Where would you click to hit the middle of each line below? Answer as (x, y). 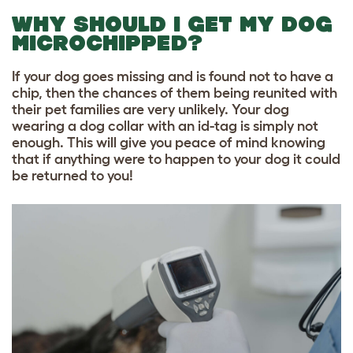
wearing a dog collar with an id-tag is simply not (165, 126)
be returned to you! (72, 176)
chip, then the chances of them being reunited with (175, 93)
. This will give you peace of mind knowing (193, 143)
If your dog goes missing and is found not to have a (173, 77)
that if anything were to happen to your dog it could (176, 160)
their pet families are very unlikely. (122, 110)
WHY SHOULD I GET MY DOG (172, 24)
